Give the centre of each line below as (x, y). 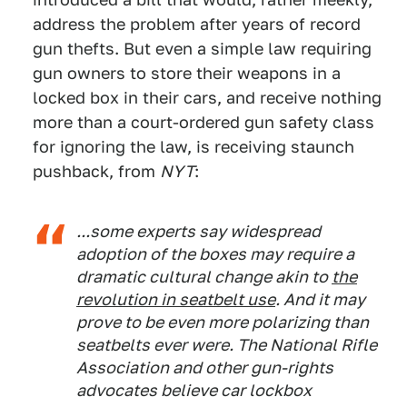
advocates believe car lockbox (194, 391)
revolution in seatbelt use (176, 300)
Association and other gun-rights (205, 368)
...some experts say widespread (199, 232)
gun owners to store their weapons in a (187, 74)
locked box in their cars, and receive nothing (207, 98)
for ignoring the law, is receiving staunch (194, 147)
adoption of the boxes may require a (215, 254)
